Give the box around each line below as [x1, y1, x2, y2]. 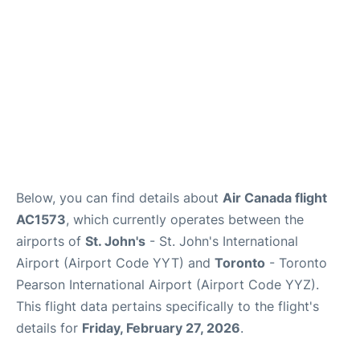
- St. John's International [145, 233, 298, 249]
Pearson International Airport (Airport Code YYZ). [16, 276, 319, 292]
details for [16, 320, 82, 336]
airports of [16, 233, 85, 249]
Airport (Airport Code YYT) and [16, 255, 215, 271]
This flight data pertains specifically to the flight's [16, 298, 319, 314]
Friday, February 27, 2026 [82, 320, 240, 336]
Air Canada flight [223, 190, 327, 206]
